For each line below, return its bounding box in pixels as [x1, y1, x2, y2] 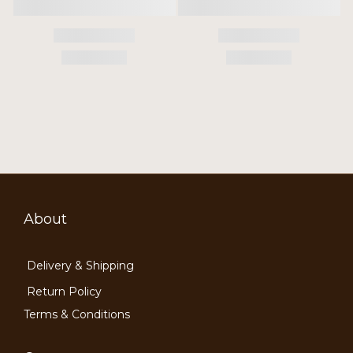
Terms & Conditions [24, 307, 130, 321]
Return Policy [27, 284, 102, 299]
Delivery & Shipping [27, 258, 134, 273]
